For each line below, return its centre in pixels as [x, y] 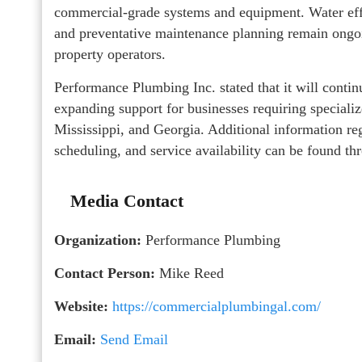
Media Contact [127, 200]
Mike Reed [189, 273]
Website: [81, 306]
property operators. [110, 54]
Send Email [134, 339]
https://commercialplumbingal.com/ [217, 306]
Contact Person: [105, 273]
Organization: [98, 240]
